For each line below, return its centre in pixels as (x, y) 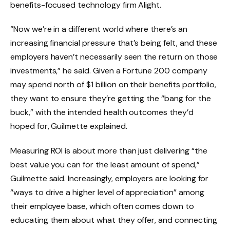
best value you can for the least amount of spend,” (105, 165)
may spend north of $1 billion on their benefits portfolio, (113, 85)
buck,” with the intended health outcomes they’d (102, 112)
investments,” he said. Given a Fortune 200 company (109, 71)
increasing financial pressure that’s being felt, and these (114, 43)
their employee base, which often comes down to (102, 206)
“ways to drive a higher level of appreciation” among (107, 193)
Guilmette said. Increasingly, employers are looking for (110, 179)
